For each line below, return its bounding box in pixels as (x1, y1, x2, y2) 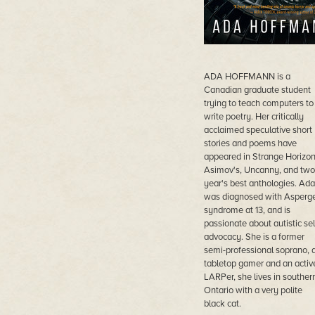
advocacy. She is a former (203, 231, 304, 243)
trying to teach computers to (203, 98, 314, 109)
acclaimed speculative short (203, 124, 312, 136)
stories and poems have (203, 138, 297, 149)
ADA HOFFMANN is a (203, 71, 290, 82)
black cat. (203, 298, 241, 309)
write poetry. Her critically (203, 111, 304, 122)
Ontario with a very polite (203, 285, 302, 296)
